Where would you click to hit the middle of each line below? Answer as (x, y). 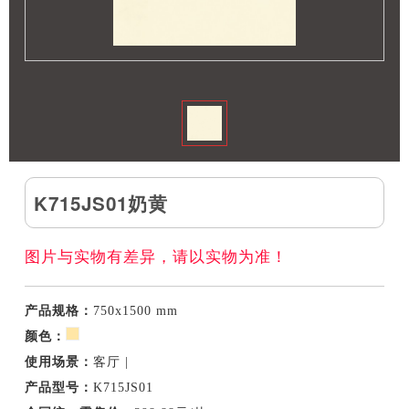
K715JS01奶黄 (100, 203)
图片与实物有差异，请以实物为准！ (157, 257)
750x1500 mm (136, 311)
